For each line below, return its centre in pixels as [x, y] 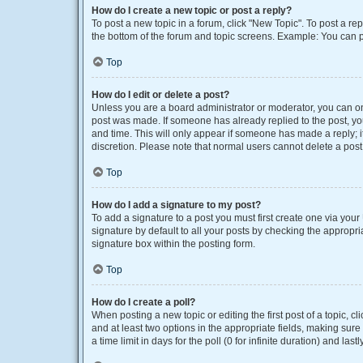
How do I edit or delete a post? [160, 95]
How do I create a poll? [143, 302]
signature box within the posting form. [173, 244]
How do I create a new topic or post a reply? [192, 11]
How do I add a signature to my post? [176, 205]
